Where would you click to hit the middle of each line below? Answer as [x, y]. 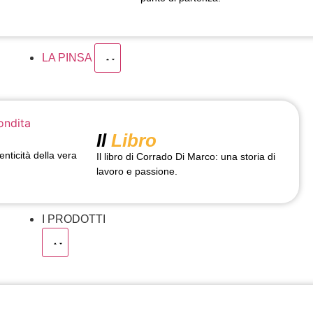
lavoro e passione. [137, 172]
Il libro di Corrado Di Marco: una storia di [185, 157]
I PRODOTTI [74, 219]
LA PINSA [68, 58]
